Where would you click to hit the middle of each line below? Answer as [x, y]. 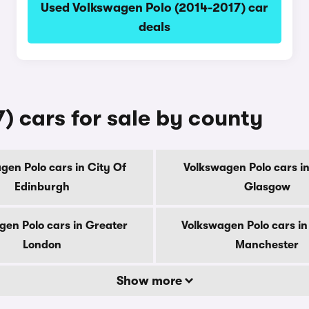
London [42, 245]
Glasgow [267, 187]
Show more [150, 281]
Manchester [267, 245]
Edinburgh [42, 187]
